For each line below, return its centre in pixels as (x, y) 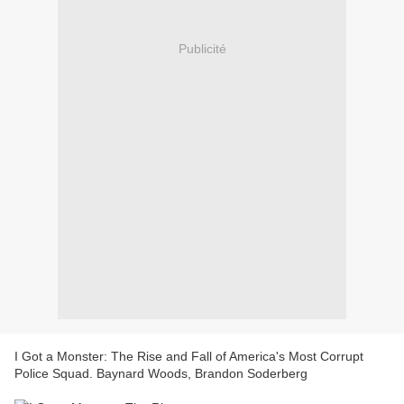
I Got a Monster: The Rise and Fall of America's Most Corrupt (189, 357)
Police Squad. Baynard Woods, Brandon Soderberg (161, 374)
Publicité (202, 48)
